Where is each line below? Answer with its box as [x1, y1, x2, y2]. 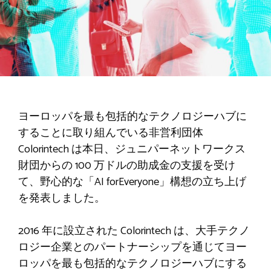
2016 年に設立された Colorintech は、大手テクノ [18, 221, 250, 240]
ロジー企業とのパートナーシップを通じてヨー [18, 238, 247, 256]
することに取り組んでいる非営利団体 [18, 123, 203, 142]
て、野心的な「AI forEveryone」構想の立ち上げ [18, 172, 246, 191]
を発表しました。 [18, 189, 105, 207]
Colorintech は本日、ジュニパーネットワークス [18, 140, 246, 158]
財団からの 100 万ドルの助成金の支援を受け [18, 156, 235, 175]
